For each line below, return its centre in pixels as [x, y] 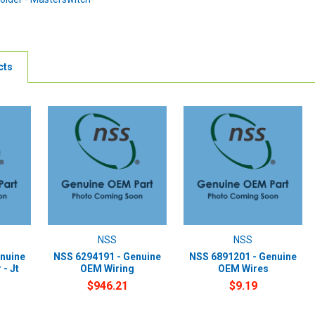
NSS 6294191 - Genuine [108, 256]
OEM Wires [243, 268]
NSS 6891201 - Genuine [243, 256]
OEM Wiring [108, 268]
